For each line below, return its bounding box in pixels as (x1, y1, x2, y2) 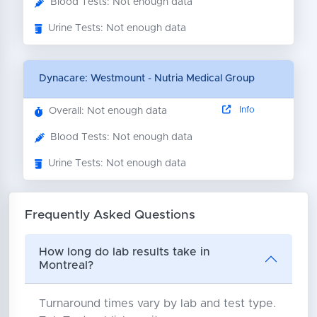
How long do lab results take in (38, 246, 210, 258)
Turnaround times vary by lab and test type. (38, 297, 276, 309)
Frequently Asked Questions (24, 208, 195, 221)
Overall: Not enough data (49, 106, 167, 116)
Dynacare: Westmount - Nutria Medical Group (38, 74, 255, 83)
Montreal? (38, 259, 93, 271)
